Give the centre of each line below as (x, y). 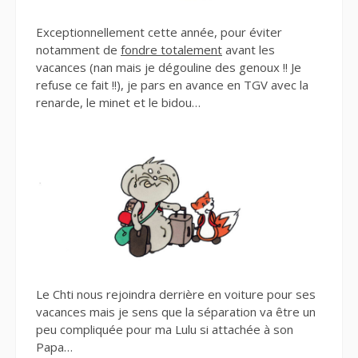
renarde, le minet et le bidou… (118, 103)
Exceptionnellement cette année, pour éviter (159, 32)
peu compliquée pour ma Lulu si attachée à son (165, 329)
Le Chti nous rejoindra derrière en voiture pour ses (176, 294)
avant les (249, 50)
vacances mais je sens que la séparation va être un (176, 311)
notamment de (78, 50)
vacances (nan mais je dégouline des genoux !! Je (169, 68)
